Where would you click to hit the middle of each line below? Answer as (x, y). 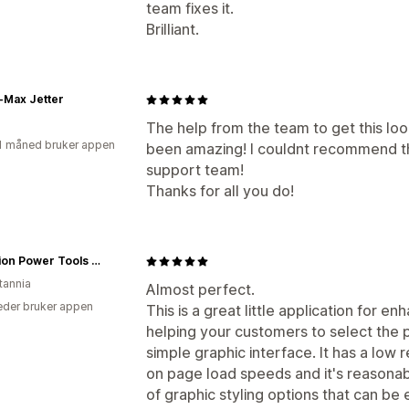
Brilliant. (173, 29)
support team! (195, 170)
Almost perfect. (200, 289)
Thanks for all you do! (220, 191)
